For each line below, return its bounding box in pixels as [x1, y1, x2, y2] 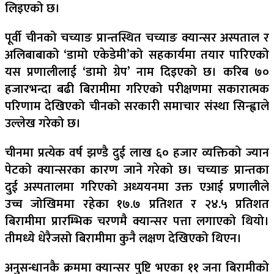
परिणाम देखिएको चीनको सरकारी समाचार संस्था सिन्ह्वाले [5, 96, 269, 117]
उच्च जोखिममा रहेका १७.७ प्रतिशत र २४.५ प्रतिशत [5, 194, 269, 215]
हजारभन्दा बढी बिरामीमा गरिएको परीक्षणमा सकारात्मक [5, 79, 269, 100]
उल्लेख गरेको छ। [5, 113, 81, 135]
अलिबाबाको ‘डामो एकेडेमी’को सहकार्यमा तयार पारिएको [5, 45, 269, 66]
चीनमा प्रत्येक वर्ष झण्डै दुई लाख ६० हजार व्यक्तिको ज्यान [5, 143, 269, 164]
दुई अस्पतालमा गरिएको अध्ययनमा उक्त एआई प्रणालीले [5, 177, 269, 198]
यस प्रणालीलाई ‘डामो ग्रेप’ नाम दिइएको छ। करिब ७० [5, 62, 269, 83]
